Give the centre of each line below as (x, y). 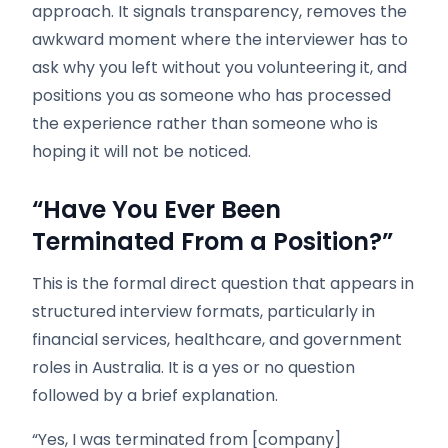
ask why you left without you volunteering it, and (219, 67)
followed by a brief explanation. (155, 395)
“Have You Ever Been (156, 209)
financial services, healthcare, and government (217, 339)
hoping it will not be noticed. (141, 151)
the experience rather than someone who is (205, 123)
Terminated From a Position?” (212, 241)
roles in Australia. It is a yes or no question (193, 367)
